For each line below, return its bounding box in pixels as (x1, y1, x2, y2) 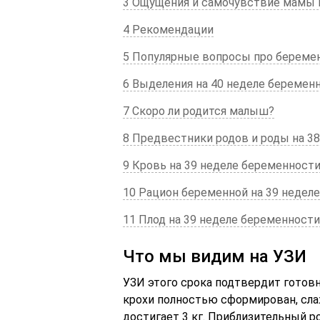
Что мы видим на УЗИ (123, 246, 306, 266)
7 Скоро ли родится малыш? (123, 104, 274, 118)
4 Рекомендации (123, 23, 214, 36)
